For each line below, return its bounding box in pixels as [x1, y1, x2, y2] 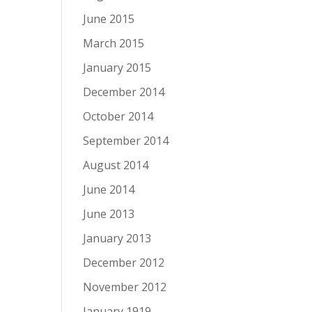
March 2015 [83, 36, 145, 51]
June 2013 [83, 206, 135, 221]
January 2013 [83, 231, 152, 246]
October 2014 [83, 109, 154, 124]
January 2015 [83, 60, 152, 75]
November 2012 [83, 279, 167, 295]
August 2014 [83, 157, 149, 173]
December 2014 [83, 84, 165, 100]
